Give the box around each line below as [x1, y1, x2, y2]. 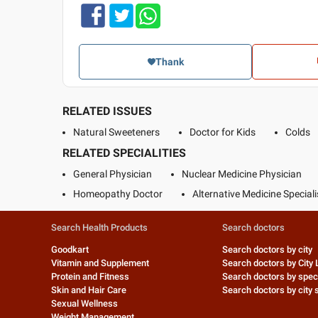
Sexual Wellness [51, 298, 118, 309]
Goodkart [51, 244, 89, 256]
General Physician [73, 168, 152, 180]
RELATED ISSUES [62, 104, 152, 119]
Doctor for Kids [190, 126, 256, 138]
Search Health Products [51, 222, 148, 234]
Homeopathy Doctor [73, 188, 163, 200]
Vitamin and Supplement [51, 258, 149, 269]
